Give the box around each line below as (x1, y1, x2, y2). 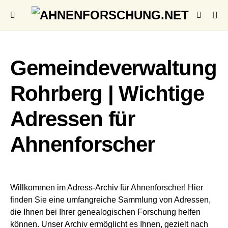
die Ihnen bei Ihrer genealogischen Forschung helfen (10, 208, 201, 216)
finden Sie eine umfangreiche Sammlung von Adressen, (10, 195, 211, 204)
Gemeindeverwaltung (10, 56, 217, 80)
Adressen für (10, 107, 135, 131)
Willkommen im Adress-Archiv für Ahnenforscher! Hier (10, 183, 203, 192)
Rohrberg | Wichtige (10, 81, 205, 105)
